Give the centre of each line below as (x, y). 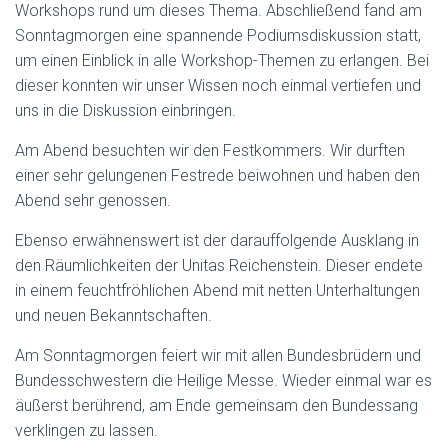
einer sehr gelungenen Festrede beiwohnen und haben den (217, 175)
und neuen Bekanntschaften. (113, 315)
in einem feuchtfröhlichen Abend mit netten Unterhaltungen (217, 290)
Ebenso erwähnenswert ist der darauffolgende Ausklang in (217, 240)
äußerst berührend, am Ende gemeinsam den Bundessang (216, 405)
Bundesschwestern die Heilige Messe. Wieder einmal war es (223, 380)
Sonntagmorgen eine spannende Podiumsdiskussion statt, (218, 35)
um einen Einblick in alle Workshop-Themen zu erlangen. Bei (222, 60)
